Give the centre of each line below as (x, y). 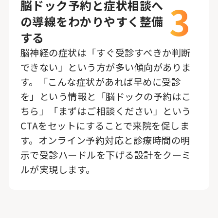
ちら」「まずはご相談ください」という (106, 111)
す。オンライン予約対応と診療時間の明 (105, 140)
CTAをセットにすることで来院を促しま (105, 126)
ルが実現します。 (58, 170)
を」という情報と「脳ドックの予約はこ (106, 97)
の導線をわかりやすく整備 (92, 21)
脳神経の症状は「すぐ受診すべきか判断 (105, 53)
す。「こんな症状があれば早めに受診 (100, 82)
